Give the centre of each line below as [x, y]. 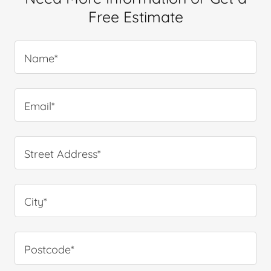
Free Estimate [135, 16]
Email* [40, 106]
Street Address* [63, 154]
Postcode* [49, 249]
